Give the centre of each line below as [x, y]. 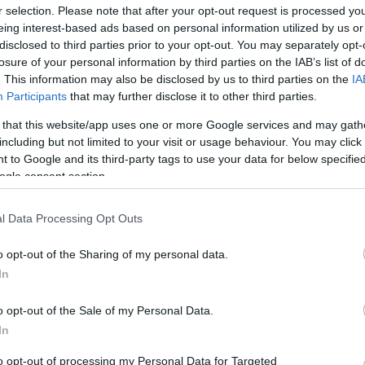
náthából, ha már [198, 286]
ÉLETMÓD [169, 202]
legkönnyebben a [197, 263]
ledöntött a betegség [209, 308]
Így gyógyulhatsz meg [215, 240]
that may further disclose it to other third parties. [192, 97]
